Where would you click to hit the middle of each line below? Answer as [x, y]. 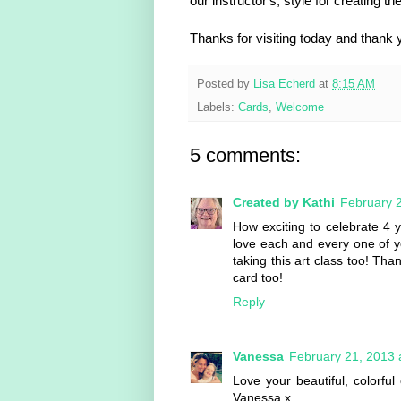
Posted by [225, 84]
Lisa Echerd [284, 84]
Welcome [300, 108]
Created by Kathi [284, 203]
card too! [258, 278]
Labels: [218, 108]
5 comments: [245, 156]
